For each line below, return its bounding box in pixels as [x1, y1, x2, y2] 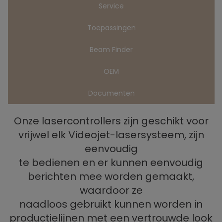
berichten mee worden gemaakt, [28, 169, 194, 183]
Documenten [88, 88, 135, 98]
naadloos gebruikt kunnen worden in [19, 197, 203, 211]
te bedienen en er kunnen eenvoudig [19, 156, 203, 169]
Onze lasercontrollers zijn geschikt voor [13, 114, 209, 128]
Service [99, 1, 124, 11]
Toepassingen [87, 23, 136, 33]
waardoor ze [79, 183, 143, 197]
